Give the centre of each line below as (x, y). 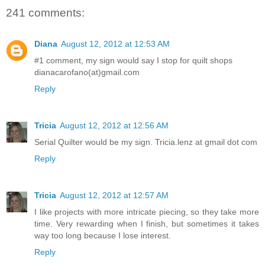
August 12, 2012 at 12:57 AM (114, 195)
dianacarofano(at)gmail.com (87, 72)
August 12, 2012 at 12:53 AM (115, 43)
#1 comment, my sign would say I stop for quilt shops (133, 60)
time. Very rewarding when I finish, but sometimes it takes (147, 223)
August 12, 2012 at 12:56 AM (114, 125)
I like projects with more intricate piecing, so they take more (147, 211)
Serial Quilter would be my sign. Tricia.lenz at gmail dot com (146, 142)
